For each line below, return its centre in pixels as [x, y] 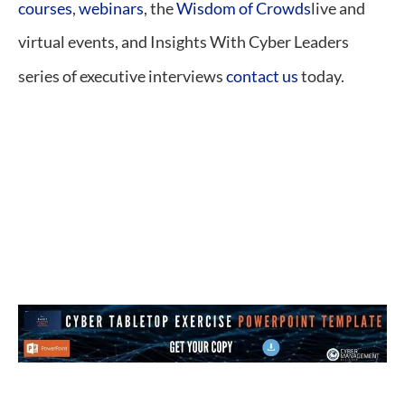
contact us [262, 75]
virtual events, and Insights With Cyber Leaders [184, 42]
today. [321, 75]
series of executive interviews [122, 75]
